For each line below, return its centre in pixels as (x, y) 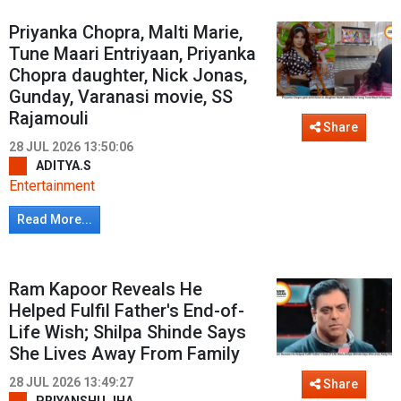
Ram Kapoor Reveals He (106, 290)
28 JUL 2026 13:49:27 (71, 383)
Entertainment (52, 186)
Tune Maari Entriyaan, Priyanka (132, 54)
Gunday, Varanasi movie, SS (121, 97)
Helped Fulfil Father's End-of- (127, 311)
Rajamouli (49, 119)
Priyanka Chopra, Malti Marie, (126, 33)
